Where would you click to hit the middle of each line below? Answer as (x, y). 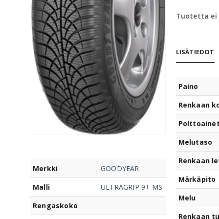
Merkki (45, 168)
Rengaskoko (55, 205)
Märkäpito (197, 179)
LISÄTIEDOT (195, 52)
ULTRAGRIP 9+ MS (131, 187)
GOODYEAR (120, 168)
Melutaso (195, 142)
